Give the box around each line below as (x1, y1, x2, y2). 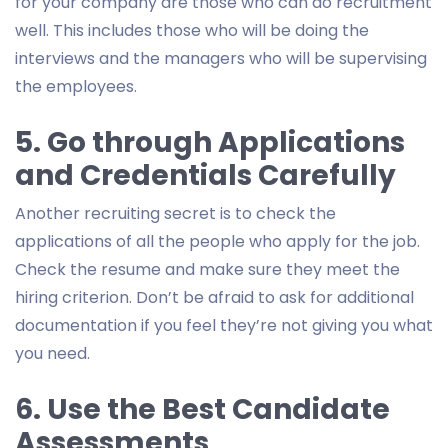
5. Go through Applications (15, 122, 405, 162)
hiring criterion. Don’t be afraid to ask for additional (15, 285, 414, 309)
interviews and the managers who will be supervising (15, 46, 427, 70)
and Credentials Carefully (15, 155, 396, 195)
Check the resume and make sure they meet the (15, 257, 400, 281)
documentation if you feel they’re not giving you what (15, 313, 433, 337)
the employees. (15, 74, 137, 98)
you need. (15, 341, 90, 365)
